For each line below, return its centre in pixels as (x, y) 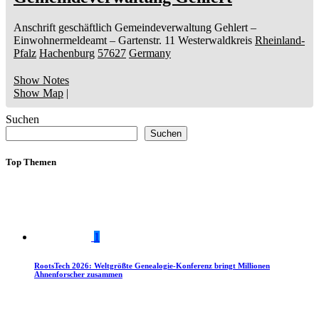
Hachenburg (67, 53)
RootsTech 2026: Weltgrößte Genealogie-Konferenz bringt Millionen (152, 266)
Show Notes (41, 80)
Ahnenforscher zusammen (78, 274)
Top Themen (31, 162)
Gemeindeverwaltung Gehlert (181, 28)
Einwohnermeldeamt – (64, 41)
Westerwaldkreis (215, 41)
